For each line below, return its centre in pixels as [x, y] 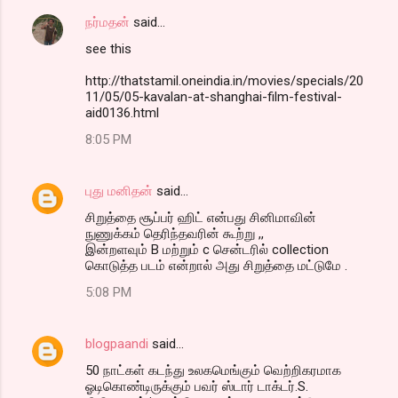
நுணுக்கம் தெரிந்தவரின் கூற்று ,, [175, 233]
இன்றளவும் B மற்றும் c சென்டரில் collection [207, 249]
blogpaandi [117, 343]
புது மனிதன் [121, 191]
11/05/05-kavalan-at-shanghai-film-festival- [214, 96]
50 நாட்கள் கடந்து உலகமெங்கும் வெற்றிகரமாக [213, 370]
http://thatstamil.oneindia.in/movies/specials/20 [224, 80]
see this [108, 48]
